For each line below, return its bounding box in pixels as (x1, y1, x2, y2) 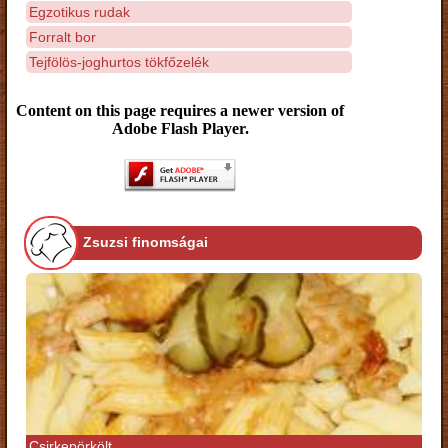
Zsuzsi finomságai (83, 234, 208, 251)
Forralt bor (29, 28, 96, 45)
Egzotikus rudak (29, 3, 130, 20)
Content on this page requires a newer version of (16, 102, 344, 119)
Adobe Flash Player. (111, 120, 249, 137)
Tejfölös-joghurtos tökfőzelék (29, 53, 209, 70)
